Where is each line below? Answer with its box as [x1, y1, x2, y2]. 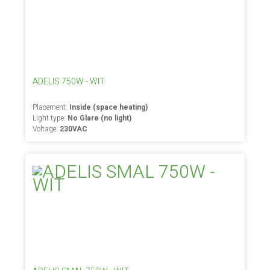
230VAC [60, 124, 88, 134]
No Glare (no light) [67, 113, 132, 124]
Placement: [33, 102, 70, 113]
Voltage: [33, 124, 60, 134]
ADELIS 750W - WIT [33, 75, 105, 88]
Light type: [33, 113, 68, 124]
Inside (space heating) [69, 102, 148, 113]
